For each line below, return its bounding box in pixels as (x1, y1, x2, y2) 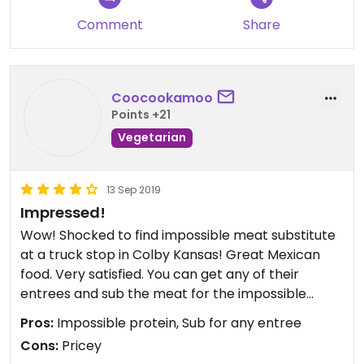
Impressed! (20, 202, 106, 223)
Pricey (58, 336, 102, 355)
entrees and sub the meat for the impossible (20, 284, 306, 303)
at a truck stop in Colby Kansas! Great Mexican (20, 245, 320, 264)
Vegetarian (118, 128, 186, 145)
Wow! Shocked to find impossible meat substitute (20, 226, 336, 245)
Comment (76, 15, 143, 34)
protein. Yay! (20, 304, 100, 323)
